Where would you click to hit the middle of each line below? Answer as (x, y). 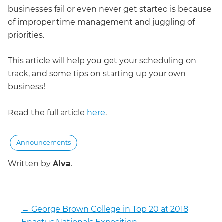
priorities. (26, 35)
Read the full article (47, 113)
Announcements (44, 142)
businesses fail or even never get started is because (110, 9)
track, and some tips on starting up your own (97, 74)
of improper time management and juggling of (101, 22)
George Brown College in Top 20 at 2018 (110, 209)
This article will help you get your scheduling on (102, 61)
